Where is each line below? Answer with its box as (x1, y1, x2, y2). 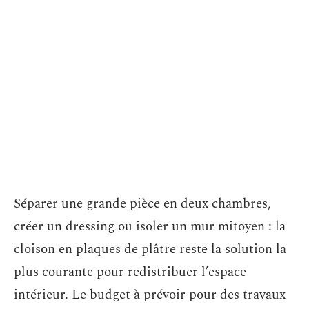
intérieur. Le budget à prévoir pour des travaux (14, 285, 286, 305)
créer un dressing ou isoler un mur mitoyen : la (14, 217, 286, 237)
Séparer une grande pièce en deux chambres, (14, 194, 271, 214)
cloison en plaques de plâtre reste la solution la (14, 239, 286, 259)
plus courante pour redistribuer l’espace (14, 262, 246, 282)
